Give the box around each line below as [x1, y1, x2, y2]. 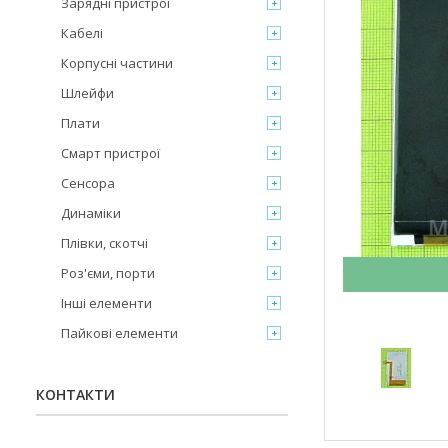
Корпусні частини [61, 54, 173, 72]
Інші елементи [61, 294, 152, 312]
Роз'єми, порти [61, 264, 155, 282]
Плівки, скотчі [61, 234, 148, 252]
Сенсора [61, 174, 115, 192]
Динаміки [61, 204, 121, 222]
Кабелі [61, 24, 103, 42]
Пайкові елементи [61, 324, 178, 342]
